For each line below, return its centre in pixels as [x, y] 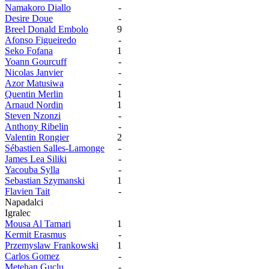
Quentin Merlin [34, 94]
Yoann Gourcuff [36, 62]
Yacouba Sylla [32, 170]
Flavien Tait [27, 192]
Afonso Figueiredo [41, 40]
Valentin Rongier [37, 138]
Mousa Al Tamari [38, 224]
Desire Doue [29, 19]
